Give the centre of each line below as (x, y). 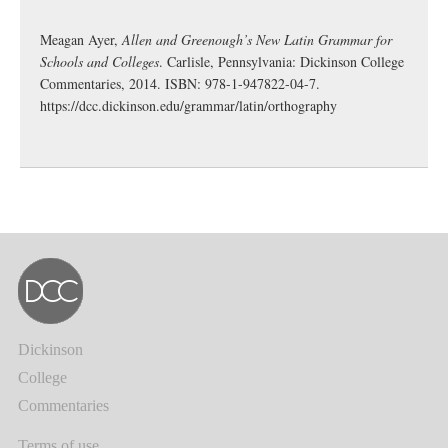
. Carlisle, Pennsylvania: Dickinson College (281, 62)
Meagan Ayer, (81, 40)
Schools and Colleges (99, 62)
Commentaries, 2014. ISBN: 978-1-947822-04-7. (180, 84)
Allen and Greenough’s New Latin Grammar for (257, 40)
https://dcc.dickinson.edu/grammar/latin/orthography (188, 106)
